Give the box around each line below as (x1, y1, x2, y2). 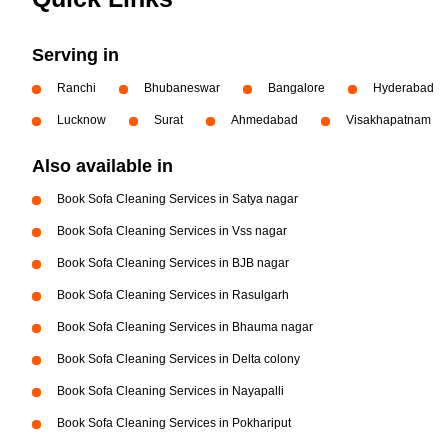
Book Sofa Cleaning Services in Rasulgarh (57, 288, 289, 302)
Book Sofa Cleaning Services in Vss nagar (57, 224, 287, 238)
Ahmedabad (231, 113, 298, 127)
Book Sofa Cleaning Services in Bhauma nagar (57, 320, 313, 334)
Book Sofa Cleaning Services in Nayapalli (57, 384, 284, 398)
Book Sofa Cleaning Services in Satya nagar (57, 192, 298, 206)
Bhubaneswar (144, 81, 220, 95)
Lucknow (57, 113, 106, 127)
